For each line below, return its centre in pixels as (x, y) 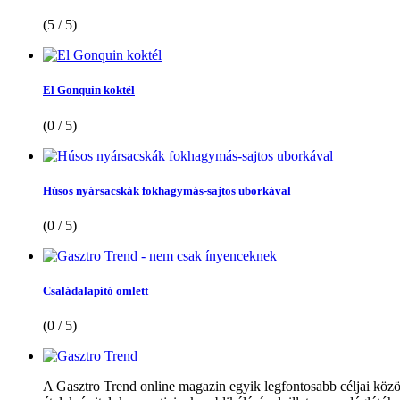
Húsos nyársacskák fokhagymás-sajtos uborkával (167, 190)
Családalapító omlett (96, 291)
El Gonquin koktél (89, 90)
